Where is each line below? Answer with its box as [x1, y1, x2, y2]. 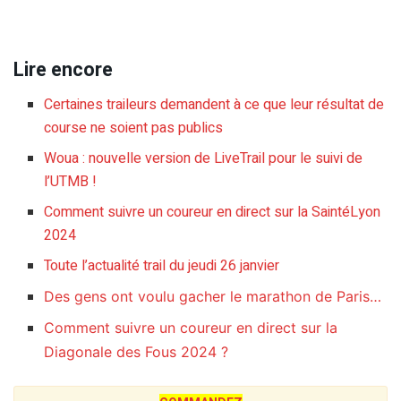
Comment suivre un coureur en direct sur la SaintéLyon [44, 200, 381, 223]
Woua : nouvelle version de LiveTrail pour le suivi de [44, 147, 363, 169]
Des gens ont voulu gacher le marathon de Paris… [44, 286, 382, 305]
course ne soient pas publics [44, 116, 224, 139]
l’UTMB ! [44, 170, 98, 192]
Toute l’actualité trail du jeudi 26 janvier [44, 254, 280, 277]
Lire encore [13, 55, 113, 84]
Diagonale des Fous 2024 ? [44, 342, 229, 361]
